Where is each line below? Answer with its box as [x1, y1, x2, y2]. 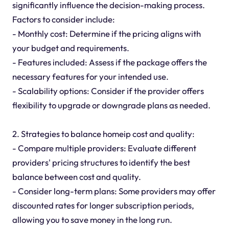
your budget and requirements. [12, 42, 129, 53]
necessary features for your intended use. [12, 71, 169, 82]
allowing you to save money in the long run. [12, 214, 172, 225]
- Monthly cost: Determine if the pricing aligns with [12, 28, 201, 39]
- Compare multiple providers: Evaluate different [12, 142, 196, 153]
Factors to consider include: [12, 13, 115, 25]
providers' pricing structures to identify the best [12, 156, 190, 168]
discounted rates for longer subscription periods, [12, 199, 194, 211]
